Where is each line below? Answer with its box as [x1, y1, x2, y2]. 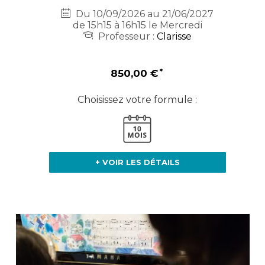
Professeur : [95, 30, 157, 42]
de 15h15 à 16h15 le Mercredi [72, 19, 202, 31]
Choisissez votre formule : [77, 93, 198, 105]
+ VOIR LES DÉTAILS [95, 157, 180, 167]
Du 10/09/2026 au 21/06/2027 [73, 8, 214, 20]
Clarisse [156, 30, 192, 42]
